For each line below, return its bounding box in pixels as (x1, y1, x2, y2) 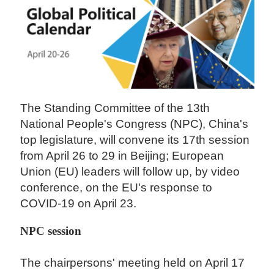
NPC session (20, 224, 85, 238)
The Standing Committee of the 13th (20, 102, 210, 115)
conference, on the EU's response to (20, 181, 213, 194)
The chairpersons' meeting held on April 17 (20, 256, 245, 270)
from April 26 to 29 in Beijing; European (20, 149, 224, 163)
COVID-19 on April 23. (20, 197, 140, 210)
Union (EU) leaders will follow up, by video (20, 165, 240, 179)
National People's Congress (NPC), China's (20, 117, 249, 131)
